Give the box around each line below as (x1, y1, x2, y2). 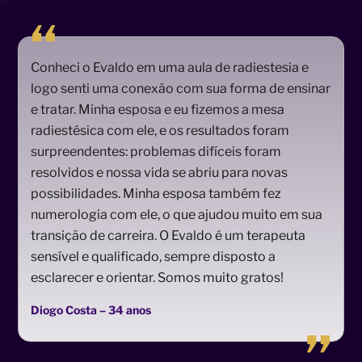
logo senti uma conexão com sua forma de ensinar (31, 80, 331, 96)
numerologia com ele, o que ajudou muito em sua (31, 206, 323, 222)
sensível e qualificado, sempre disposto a (31, 248, 276, 264)
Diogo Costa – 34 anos (31, 303, 152, 318)
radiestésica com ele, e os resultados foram (31, 122, 290, 138)
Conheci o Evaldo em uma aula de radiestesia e (31, 59, 309, 75)
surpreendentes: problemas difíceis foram (31, 143, 282, 159)
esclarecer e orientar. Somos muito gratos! (31, 269, 284, 285)
